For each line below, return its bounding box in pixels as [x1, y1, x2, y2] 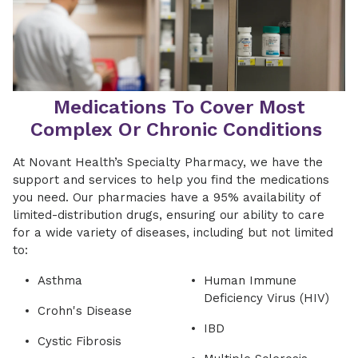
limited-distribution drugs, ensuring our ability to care [13, 207, 324, 222]
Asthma [38, 272, 82, 288]
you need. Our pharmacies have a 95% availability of [13, 189, 320, 205]
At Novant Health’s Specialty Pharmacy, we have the [13, 154, 323, 169]
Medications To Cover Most [53, 95, 305, 118]
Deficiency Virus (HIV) [203, 290, 329, 305]
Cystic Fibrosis [38, 333, 121, 348]
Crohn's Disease [38, 303, 132, 318]
